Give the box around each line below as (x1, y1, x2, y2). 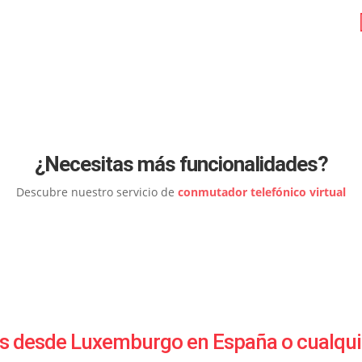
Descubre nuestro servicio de (16, 183, 178, 200)
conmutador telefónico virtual (178, 183, 346, 200)
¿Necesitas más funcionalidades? (34, 151, 328, 176)
